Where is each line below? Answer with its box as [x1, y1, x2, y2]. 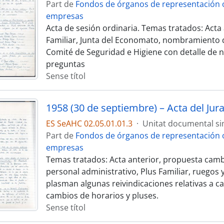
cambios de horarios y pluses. [45, 190, 158, 201]
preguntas [45, 58, 85, 69]
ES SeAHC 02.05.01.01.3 [45, 118, 132, 129]
